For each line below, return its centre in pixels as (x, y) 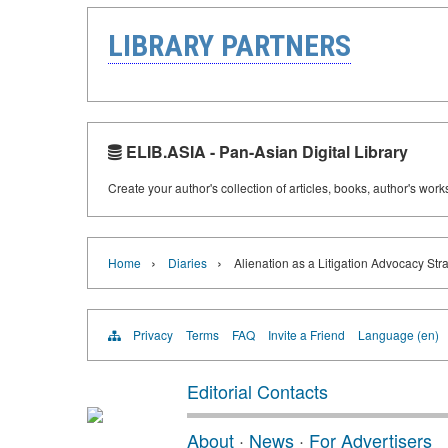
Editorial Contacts (257, 391)
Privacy (153, 334)
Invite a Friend (306, 334)
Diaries (187, 262)
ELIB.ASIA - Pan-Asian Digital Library (265, 151)
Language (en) (398, 334)
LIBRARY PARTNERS (229, 45)
